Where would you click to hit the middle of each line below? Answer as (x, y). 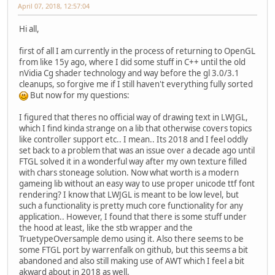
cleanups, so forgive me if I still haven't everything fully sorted (136, 84)
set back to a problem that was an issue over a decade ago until (137, 150)
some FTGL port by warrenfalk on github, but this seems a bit (134, 250)
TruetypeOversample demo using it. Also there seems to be (131, 238)
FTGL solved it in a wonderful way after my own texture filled (133, 161)
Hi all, (29, 29)
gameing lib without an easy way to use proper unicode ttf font (137, 183)
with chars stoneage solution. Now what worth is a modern (129, 172)
